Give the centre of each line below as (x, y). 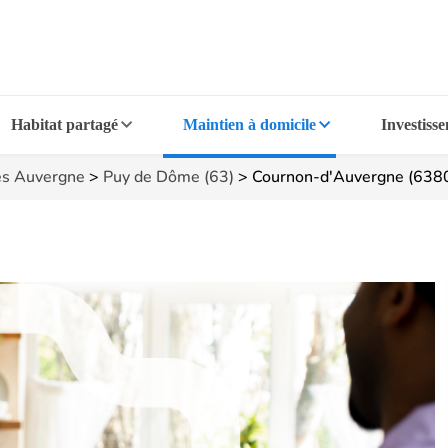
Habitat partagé (65, 124)
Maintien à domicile (249, 124)
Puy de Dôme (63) (168, 177)
